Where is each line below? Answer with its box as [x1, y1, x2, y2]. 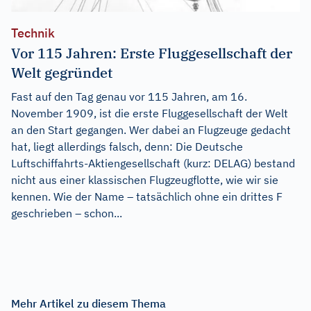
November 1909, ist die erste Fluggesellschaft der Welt [11, 106, 288, 120]
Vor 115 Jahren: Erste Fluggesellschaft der [11, 43, 292, 62]
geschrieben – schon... [11, 205, 122, 220]
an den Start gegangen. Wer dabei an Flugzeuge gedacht [11, 122, 291, 137]
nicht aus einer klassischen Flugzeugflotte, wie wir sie [11, 172, 278, 187]
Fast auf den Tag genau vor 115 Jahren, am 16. [11, 89, 247, 103]
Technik [11, 24, 55, 41]
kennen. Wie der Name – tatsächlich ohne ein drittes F [11, 189, 283, 203]
